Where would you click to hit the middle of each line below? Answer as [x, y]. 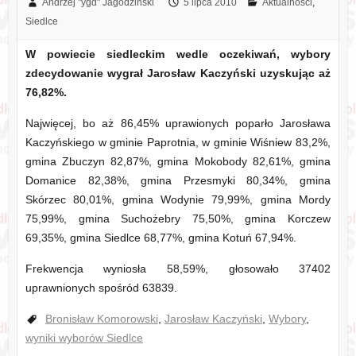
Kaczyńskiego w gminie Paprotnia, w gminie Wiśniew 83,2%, [178, 143]
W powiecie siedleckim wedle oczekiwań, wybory [178, 54]
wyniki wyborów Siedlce [84, 338]
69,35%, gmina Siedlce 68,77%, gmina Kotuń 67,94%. [161, 238]
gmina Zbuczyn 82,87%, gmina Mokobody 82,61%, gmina [178, 162]
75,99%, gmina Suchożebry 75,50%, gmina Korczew [178, 219]
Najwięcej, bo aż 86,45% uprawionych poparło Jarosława [178, 124]
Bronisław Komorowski [101, 319]
